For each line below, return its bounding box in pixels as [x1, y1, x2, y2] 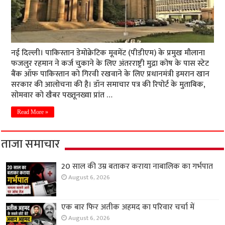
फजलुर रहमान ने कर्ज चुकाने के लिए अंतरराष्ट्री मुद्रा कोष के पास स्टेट [11, 57, 209, 70]
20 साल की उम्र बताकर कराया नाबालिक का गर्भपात [61, 160, 213, 173]
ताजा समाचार [1, 134, 60, 154]
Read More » [17, 108, 49, 116]
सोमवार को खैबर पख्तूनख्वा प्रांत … [11, 88, 113, 102]
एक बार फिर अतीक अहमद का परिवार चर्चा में [61, 200, 195, 214]
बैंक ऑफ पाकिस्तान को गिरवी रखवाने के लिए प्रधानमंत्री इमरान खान [11, 67, 210, 81]
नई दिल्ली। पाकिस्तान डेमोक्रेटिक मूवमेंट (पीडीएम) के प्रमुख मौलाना [11, 46, 205, 60]
